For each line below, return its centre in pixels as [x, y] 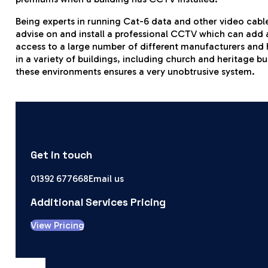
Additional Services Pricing [98, 202]
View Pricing [57, 226]
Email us [106, 178]
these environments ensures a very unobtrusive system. [135, 71]
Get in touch [61, 155]
